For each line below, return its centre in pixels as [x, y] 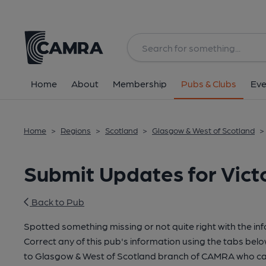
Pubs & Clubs [209, 83]
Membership [140, 83]
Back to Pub [57, 202]
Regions [76, 130]
